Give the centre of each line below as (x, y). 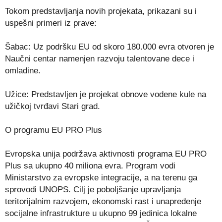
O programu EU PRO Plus (54, 130)
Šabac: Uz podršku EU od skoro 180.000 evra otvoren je (110, 47)
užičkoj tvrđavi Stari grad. (53, 106)
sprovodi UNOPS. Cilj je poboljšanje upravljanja (93, 189)
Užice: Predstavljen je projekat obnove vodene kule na (106, 94)
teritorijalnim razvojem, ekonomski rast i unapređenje (103, 201)
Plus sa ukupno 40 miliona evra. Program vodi (90, 166)
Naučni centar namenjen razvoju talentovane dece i (100, 58)
